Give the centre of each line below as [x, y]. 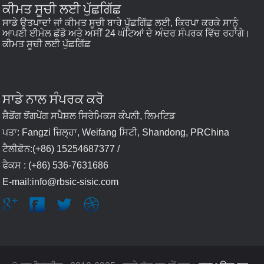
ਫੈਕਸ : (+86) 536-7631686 [56, 166]
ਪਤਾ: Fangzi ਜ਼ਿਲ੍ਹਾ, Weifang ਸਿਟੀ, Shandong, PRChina [116, 133]
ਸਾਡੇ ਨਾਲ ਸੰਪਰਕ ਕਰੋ [53, 99]
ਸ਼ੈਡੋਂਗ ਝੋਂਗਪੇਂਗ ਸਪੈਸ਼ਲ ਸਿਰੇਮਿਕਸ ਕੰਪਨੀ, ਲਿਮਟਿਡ [89, 116]
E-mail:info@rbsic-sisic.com [61, 182]
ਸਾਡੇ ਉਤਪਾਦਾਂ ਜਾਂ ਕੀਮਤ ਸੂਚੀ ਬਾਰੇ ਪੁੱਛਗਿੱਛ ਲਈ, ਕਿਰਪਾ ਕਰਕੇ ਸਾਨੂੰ [121, 23]
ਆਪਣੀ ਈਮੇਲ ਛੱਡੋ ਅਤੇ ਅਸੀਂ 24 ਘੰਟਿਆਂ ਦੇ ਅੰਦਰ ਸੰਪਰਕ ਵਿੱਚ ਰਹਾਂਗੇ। [127, 34]
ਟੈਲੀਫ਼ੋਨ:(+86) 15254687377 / [61, 149]
